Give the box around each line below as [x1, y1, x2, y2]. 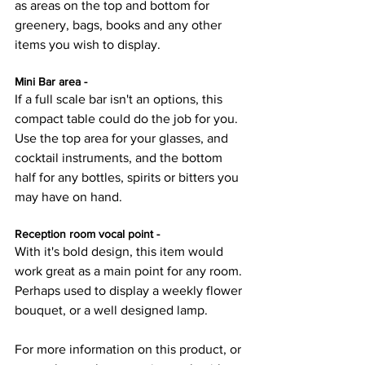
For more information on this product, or [15, 341, 244, 356]
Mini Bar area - [15, 74, 90, 88]
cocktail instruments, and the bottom [15, 150, 226, 165]
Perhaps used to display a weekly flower [15, 283, 245, 297]
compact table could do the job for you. [15, 111, 241, 125]
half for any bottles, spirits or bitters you [15, 169, 242, 184]
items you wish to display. [15, 37, 161, 51]
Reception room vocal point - [15, 226, 163, 240]
